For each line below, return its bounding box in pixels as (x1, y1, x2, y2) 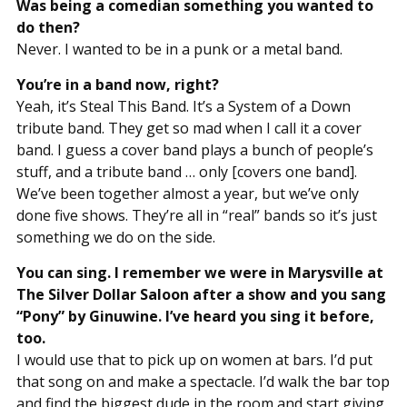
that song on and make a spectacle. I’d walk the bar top (15, 371, 390, 392)
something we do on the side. (15, 226, 215, 247)
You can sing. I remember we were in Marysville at (15, 262, 383, 283)
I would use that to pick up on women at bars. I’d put (15, 349, 372, 370)
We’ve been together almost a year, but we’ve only (15, 183, 359, 203)
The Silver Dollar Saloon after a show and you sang (15, 283, 386, 304)
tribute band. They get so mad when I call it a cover (15, 117, 362, 138)
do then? (15, 16, 80, 37)
